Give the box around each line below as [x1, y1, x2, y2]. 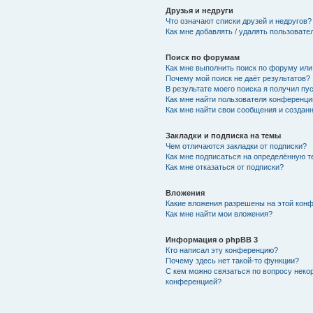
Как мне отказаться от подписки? [165, 162, 284, 171]
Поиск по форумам [165, 52, 240, 61]
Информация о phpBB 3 [165, 235, 258, 244]
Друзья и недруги [165, 6, 233, 15]
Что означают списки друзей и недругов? [165, 16, 312, 25]
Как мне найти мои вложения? [165, 209, 272, 218]
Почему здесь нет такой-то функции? [165, 256, 299, 265]
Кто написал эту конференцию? [165, 245, 278, 254]
